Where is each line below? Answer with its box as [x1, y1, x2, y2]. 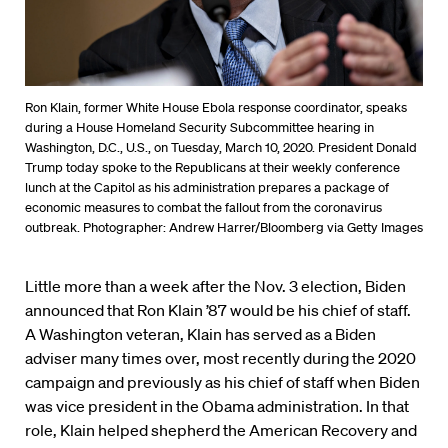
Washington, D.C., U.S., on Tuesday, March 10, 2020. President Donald [25, 138, 417, 156]
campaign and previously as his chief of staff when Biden [25, 371, 420, 392]
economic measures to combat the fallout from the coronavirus [25, 198, 382, 216]
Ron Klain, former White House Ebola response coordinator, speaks [25, 98, 407, 116]
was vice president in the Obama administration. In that [25, 395, 409, 416]
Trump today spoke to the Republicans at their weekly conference [25, 158, 400, 176]
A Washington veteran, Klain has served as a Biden [25, 323, 376, 344]
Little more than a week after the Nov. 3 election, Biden [25, 275, 406, 296]
